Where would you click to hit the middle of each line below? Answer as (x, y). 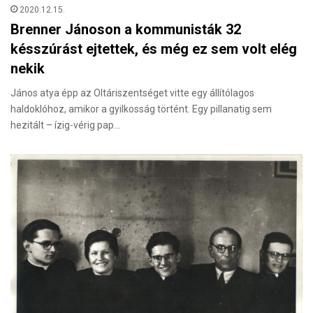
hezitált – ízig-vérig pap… (65, 125)
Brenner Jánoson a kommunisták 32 (126, 29)
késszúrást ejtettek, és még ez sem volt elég (154, 49)
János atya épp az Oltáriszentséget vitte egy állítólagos (132, 93)
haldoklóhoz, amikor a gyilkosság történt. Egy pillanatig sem (141, 109)
